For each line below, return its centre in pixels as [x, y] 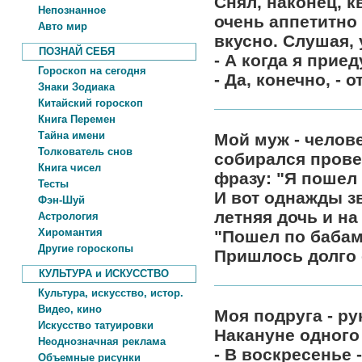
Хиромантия [62, 232]
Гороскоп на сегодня [84, 71]
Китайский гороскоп [82, 103]
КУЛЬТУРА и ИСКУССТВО [96, 274]
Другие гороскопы [78, 248]
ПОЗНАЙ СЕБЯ [69, 51]
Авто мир [55, 26]
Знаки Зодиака [68, 87]
